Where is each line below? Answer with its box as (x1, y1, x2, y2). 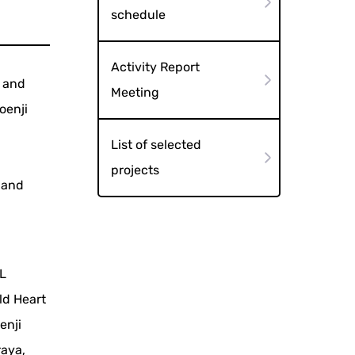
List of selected (110, 136, 201, 152)
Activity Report (110, 59, 200, 74)
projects (110, 162, 159, 177)
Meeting (110, 85, 159, 100)
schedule (110, 7, 166, 23)
